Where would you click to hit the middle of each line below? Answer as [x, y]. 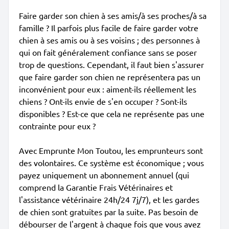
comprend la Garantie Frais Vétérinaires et [96, 187]
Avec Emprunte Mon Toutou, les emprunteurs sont [111, 150]
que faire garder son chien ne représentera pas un [110, 77]
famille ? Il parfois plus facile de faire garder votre [109, 28]
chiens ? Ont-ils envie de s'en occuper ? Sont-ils [103, 101]
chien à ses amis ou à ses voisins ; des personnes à [109, 40]
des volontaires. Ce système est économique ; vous [111, 163]
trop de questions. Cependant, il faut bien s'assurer [111, 64]
